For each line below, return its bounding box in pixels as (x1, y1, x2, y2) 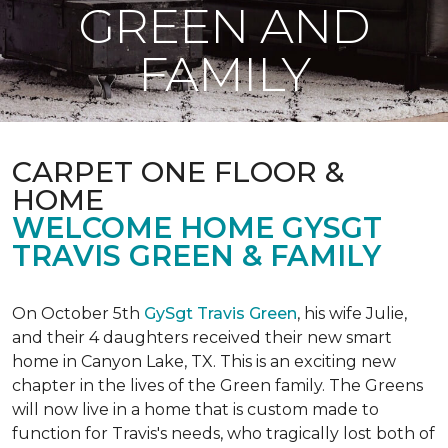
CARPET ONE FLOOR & (12, 154, 345, 189)
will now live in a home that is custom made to (12, 400, 379, 419)
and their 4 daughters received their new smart (12, 328, 392, 347)
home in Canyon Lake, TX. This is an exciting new (12, 352, 396, 371)
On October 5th (12, 304, 144, 323)
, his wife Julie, (297, 304, 407, 323)
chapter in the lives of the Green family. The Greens (12, 376, 423, 395)
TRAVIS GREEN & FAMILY (12, 238, 381, 273)
